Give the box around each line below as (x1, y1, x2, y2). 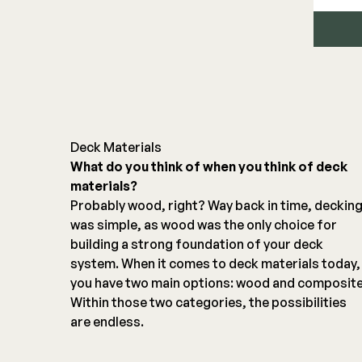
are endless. (70, 314, 144, 330)
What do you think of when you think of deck (70, 158, 347, 175)
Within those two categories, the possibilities (70, 294, 347, 311)
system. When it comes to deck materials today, (70, 255, 360, 272)
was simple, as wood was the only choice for (70, 217, 337, 234)
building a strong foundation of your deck (70, 236, 323, 253)
